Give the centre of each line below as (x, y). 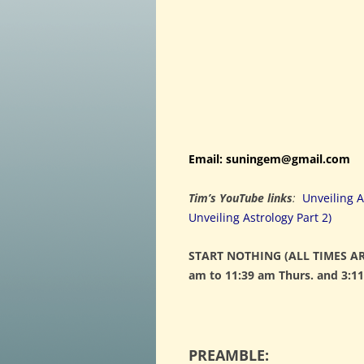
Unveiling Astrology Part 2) (260, 217)
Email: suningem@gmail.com (269, 158)
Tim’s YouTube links (240, 197)
